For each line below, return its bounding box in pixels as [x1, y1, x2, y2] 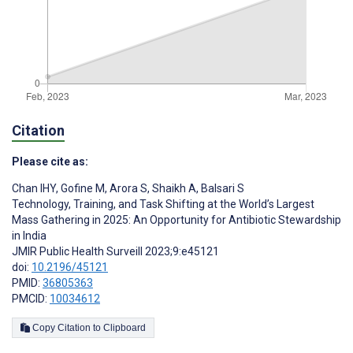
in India [12, 229, 46, 243]
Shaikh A [150, 182, 196, 195]
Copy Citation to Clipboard [103, 322, 146, 334]
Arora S [107, 182, 147, 195]
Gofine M [58, 182, 105, 195]
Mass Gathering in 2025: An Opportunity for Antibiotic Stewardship [12, 214, 341, 227]
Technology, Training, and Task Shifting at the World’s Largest [12, 198, 314, 211]
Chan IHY [12, 182, 56, 195]
